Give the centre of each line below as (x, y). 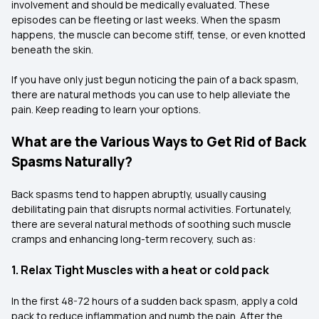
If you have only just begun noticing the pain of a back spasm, (155, 79)
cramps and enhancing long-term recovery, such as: (134, 239)
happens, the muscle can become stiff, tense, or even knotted (158, 35)
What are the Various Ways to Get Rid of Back (159, 142)
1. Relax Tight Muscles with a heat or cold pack (140, 270)
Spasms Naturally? (72, 162)
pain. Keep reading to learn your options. (106, 109)
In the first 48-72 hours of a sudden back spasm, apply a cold (155, 301)
